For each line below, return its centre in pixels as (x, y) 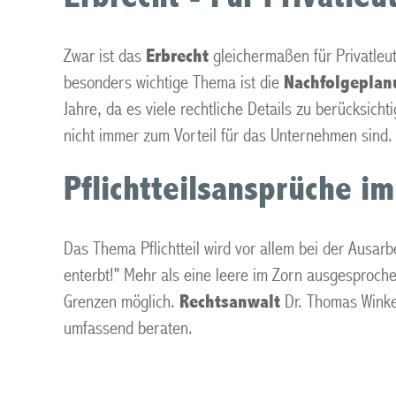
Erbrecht (177, 56)
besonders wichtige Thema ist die (174, 83)
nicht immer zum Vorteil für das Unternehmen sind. (228, 136)
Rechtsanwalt (230, 302)
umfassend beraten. (128, 328)
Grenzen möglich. (122, 302)
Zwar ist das (105, 56)
